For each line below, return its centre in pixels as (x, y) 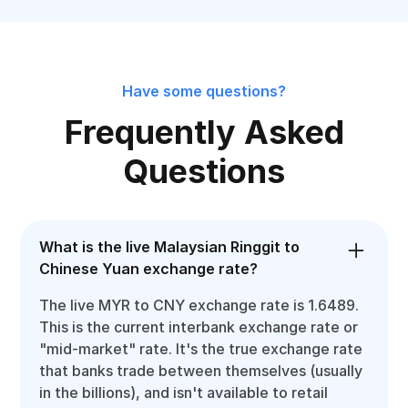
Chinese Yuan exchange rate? (149, 269)
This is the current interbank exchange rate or (199, 327)
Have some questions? (204, 91)
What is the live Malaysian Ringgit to (170, 247)
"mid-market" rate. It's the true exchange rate (201, 349)
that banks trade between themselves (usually (201, 371)
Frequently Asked (204, 132)
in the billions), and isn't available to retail (184, 393)
